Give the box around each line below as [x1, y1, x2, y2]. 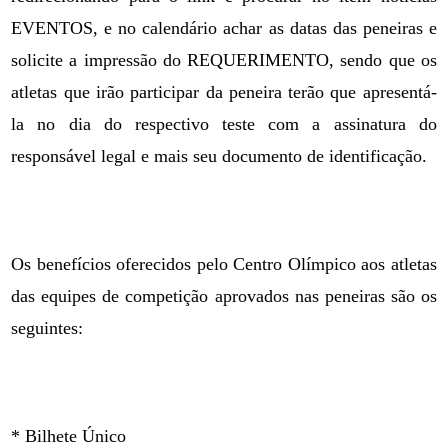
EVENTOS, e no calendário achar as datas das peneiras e [11, 18, 437, 38]
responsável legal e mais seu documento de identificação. [11, 146, 428, 166]
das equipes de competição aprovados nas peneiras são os [11, 286, 437, 306]
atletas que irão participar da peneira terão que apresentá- [11, 82, 437, 102]
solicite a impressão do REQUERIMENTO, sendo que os [11, 50, 437, 70]
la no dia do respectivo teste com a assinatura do [11, 114, 437, 134]
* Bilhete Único [11, 426, 127, 446]
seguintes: [11, 318, 84, 338]
